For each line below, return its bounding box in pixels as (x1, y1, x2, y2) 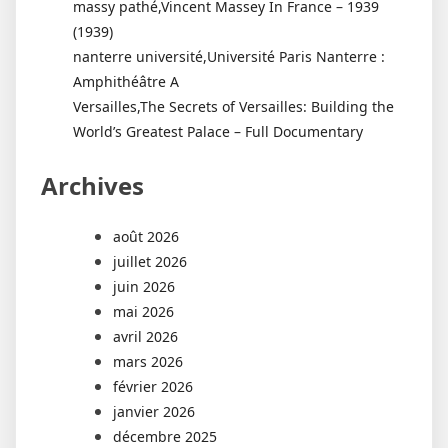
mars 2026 (113, 352, 183, 372)
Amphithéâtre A (73, 72, 179, 92)
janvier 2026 (113, 402, 195, 422)
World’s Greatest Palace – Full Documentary (73, 122, 363, 142)
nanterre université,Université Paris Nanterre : (73, 47, 385, 67)
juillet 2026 (113, 252, 187, 272)
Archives (41, 169, 144, 203)
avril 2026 (113, 327, 178, 347)
